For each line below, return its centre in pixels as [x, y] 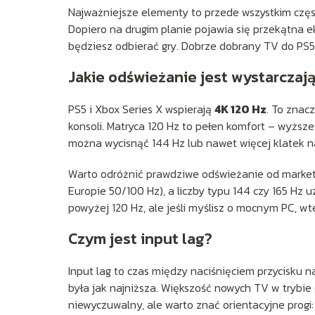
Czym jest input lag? [140, 238]
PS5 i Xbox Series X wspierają [141, 109]
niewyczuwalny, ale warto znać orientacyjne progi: [191, 304]
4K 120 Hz [240, 109]
